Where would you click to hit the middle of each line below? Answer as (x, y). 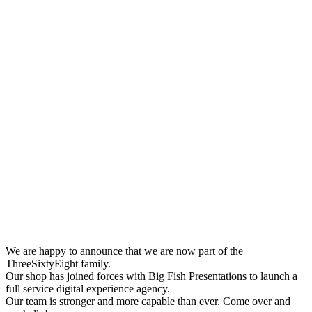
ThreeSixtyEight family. (58, 264)
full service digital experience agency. (88, 289)
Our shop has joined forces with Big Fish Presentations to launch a (151, 276)
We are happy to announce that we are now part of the (124, 251)
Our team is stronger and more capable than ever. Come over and (148, 302)
